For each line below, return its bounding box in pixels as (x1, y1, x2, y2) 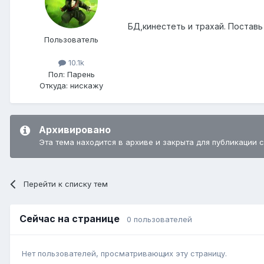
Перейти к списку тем (24, 179, 108, 189)
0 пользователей (127, 214, 192, 224)
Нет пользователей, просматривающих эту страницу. (22, 249, 227, 259)
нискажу (68, 80, 103, 90)
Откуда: (39, 80, 68, 90)
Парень (64, 69, 95, 79)
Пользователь (44, 35, 98, 45)
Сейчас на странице (19, 212, 127, 225)
